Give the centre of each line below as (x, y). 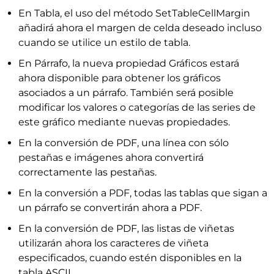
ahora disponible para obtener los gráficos (120, 78)
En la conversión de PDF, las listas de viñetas (126, 228)
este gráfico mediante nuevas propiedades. (124, 122)
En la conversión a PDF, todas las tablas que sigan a (143, 193)
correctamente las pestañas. (87, 172)
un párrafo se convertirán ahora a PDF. (110, 208)
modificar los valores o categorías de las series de (137, 107)
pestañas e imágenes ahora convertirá (111, 157)
